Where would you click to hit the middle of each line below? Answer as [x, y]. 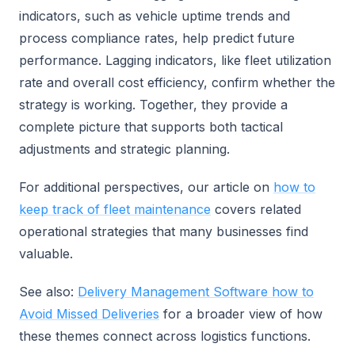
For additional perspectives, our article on [146, 187]
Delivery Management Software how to [196, 292]
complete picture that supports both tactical [151, 127]
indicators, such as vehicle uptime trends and [155, 16]
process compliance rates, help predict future [157, 38]
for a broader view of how [241, 314]
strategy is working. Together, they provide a [153, 105]
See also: [48, 292]
